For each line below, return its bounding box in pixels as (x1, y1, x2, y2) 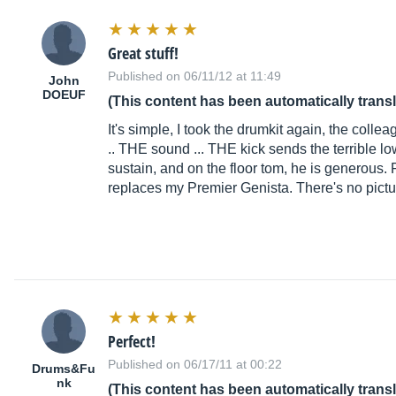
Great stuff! (108, 42, 179, 65)
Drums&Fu (32, 362, 95, 377)
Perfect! (108, 331, 156, 353)
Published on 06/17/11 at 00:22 (108, 357, 282, 372)
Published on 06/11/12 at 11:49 (108, 69, 281, 84)
